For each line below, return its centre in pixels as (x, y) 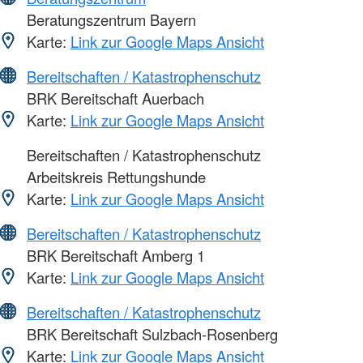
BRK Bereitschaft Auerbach (113, 98)
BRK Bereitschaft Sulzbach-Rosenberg (150, 334)
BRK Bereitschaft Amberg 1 (114, 256)
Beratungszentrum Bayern (109, 20)
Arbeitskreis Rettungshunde (114, 177)
